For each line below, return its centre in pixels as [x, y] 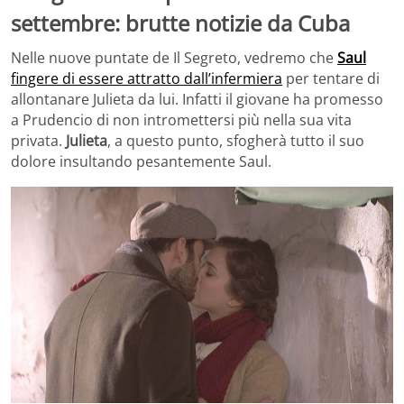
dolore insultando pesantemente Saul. [141, 161]
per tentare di [331, 78]
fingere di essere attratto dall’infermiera [147, 78]
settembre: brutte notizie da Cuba [180, 23]
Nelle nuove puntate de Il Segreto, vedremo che [174, 57]
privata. [38, 140]
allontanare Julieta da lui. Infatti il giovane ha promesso [197, 99]
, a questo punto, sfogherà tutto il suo [236, 140]
